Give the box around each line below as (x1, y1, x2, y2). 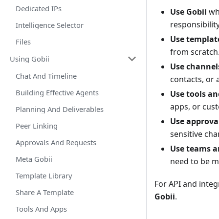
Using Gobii (10, 54, 49, 64)
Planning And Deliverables (16, 104, 104, 114)
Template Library (16, 171, 72, 180)
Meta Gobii (16, 154, 52, 164)
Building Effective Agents (16, 88, 99, 97)
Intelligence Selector (16, 20, 84, 30)
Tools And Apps (16, 204, 67, 214)
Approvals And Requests (16, 137, 96, 147)
